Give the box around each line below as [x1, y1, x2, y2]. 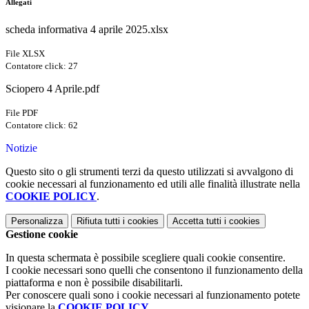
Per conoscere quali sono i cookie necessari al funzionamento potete [6, 289, 300, 301]
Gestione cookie [6, 228, 78, 241]
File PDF [6, 108, 38, 119]
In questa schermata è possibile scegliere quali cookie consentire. [6, 252, 286, 264]
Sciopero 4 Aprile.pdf [6, 83, 99, 95]
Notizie [6, 142, 37, 154]
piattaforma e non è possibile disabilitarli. [6, 277, 183, 289]
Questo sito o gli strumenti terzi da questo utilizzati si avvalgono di [6, 166, 293, 178]
